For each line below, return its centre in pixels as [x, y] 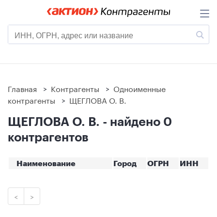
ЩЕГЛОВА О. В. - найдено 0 [90, 121]
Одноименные [139, 88]
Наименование [46, 163]
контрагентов [48, 137]
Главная [22, 88]
